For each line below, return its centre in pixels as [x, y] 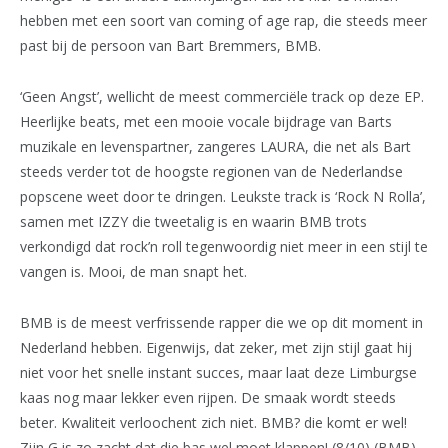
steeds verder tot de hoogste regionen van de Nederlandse [211, 171]
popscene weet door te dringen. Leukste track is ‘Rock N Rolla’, [223, 196]
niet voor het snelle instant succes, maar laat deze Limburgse [218, 372]
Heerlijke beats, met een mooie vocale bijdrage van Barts [206, 121]
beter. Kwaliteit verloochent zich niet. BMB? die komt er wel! [213, 422]
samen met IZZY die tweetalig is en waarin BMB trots [193, 221]
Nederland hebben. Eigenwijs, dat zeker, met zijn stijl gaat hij [216, 347]
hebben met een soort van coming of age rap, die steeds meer [223, 20]
